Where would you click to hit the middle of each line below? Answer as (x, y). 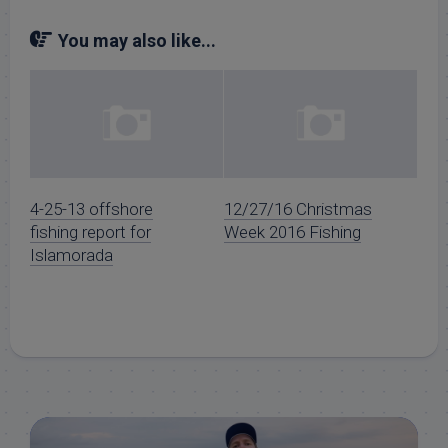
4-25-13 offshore (91, 209)
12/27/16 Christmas (298, 209)
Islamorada (71, 255)
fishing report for (90, 232)
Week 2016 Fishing (292, 232)
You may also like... (137, 41)
